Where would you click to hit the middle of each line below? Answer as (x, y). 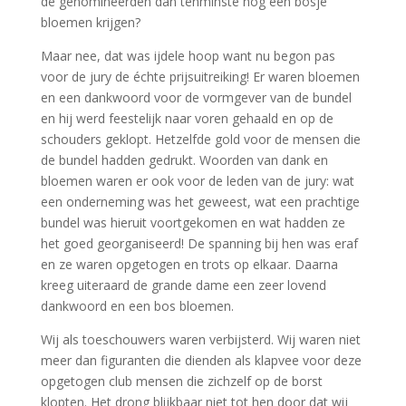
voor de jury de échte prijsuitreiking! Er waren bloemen (200, 77)
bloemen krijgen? (90, 22)
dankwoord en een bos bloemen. (137, 306)
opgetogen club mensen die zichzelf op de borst (181, 381)
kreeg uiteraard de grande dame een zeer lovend (183, 285)
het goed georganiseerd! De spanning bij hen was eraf (199, 243)
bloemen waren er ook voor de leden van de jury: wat (197, 181)
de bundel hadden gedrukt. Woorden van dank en (184, 160)
